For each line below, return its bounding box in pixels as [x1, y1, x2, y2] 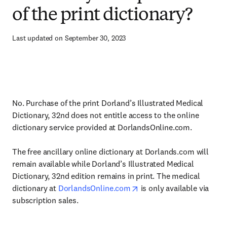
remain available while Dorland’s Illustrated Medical [12, 159, 194, 169]
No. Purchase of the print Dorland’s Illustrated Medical [12, 98, 204, 108]
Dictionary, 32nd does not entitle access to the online [12, 110, 199, 120]
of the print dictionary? [12, 7, 193, 25]
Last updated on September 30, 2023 [12, 33, 126, 43]
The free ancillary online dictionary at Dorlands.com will [12, 146, 209, 157]
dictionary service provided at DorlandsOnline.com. [12, 122, 192, 132]
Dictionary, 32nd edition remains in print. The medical [12, 171, 200, 181]
